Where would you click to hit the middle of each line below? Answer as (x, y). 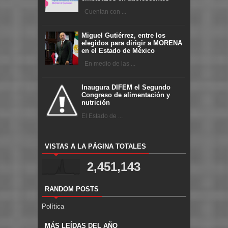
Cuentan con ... (104, 11)
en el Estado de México (118, 50)
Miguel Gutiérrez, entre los (123, 35)
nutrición (96, 103)
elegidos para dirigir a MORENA (132, 43)
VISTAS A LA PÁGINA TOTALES (95, 147)
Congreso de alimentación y (126, 95)
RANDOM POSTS (72, 189)
